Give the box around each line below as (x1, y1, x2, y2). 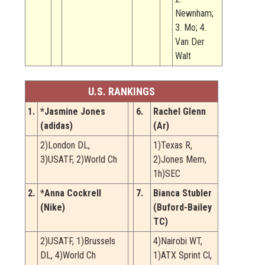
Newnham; (175, 8, 214, 20)
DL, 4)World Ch (40, 250, 96, 261)
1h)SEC (153, 168, 180, 180)
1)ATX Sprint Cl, (153, 250, 212, 261)
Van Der (175, 36, 205, 48)
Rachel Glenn (153, 106, 206, 118)
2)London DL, (40, 140, 90, 151)
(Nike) (40, 202, 65, 214)
